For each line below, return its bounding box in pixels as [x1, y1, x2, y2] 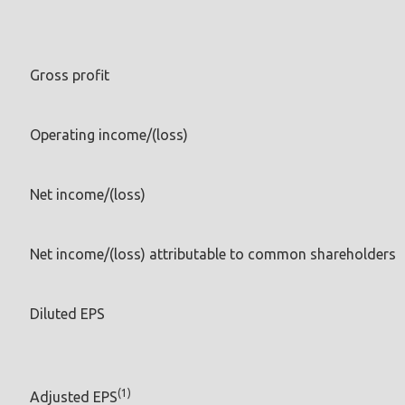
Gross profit [30, 66, 109, 83]
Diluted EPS [30, 305, 105, 322]
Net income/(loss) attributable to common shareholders [30, 245, 396, 262]
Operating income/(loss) [30, 126, 188, 143]
